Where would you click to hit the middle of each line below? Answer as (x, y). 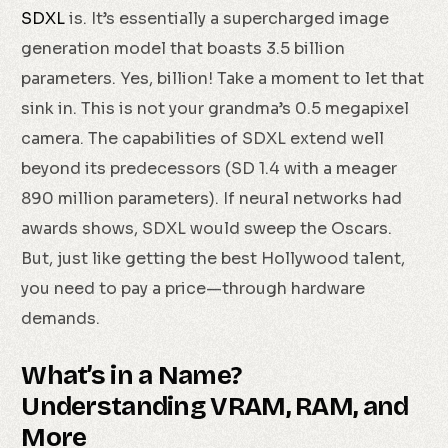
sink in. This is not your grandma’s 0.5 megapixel (215, 109)
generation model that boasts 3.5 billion (183, 49)
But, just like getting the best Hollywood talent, (213, 259)
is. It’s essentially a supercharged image (227, 19)
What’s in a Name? (131, 376)
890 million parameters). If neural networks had (212, 199)
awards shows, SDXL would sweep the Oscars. (207, 229)
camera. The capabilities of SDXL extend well (203, 139)
